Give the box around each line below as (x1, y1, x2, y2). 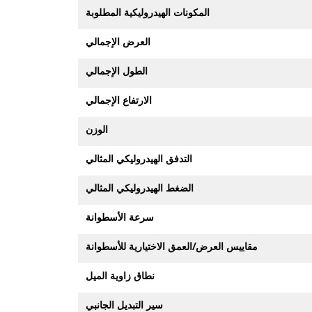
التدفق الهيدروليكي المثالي (86, 152, 192, 165)
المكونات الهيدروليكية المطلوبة (86, 6, 210, 19)
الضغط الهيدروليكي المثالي (86, 181, 194, 194)
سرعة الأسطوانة (86, 210, 154, 224)
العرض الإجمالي (86, 35, 150, 48)
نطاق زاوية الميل (86, 269, 155, 282)
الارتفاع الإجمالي (86, 93, 152, 107)
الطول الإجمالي (86, 64, 148, 77)
